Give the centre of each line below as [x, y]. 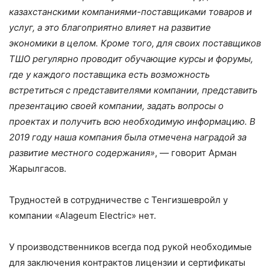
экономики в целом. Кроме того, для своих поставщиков [135, 43]
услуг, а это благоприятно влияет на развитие [110, 27]
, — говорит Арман [196, 152]
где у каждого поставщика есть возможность [109, 74]
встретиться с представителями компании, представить [133, 90]
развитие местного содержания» [82, 152]
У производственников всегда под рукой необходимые [130, 246]
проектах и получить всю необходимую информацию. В [132, 121]
